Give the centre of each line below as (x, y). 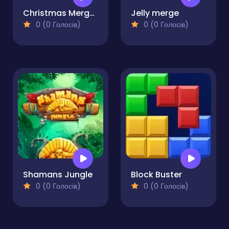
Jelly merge (155, 13)
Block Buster (156, 175)
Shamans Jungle (58, 175)
